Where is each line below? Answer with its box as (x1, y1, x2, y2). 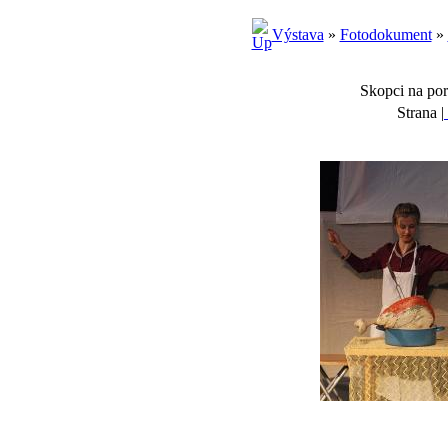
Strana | (397, 104, 444, 121)
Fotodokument (339, 26, 432, 43)
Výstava (271, 26, 324, 43)
